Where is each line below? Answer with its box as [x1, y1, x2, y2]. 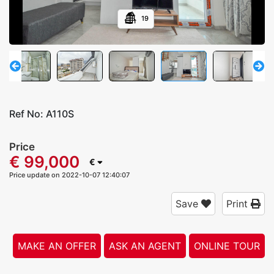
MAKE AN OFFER [18, 240, 96, 253]
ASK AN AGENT [109, 240, 181, 253]
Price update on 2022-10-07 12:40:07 [9, 171, 130, 180]
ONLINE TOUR [194, 240, 260, 253]
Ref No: [9, 108, 46, 120]
